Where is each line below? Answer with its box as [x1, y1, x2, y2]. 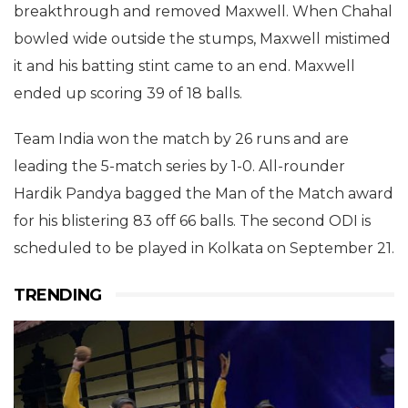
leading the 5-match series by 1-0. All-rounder [14, 157, 345, 175]
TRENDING [14, 284, 102, 305]
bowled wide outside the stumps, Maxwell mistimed [14, 29, 391, 47]
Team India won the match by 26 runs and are [14, 129, 349, 148]
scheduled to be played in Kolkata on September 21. [14, 239, 394, 257]
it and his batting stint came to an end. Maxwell [14, 56, 355, 75]
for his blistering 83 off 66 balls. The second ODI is [14, 211, 371, 229]
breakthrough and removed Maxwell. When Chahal [14, 2, 393, 20]
